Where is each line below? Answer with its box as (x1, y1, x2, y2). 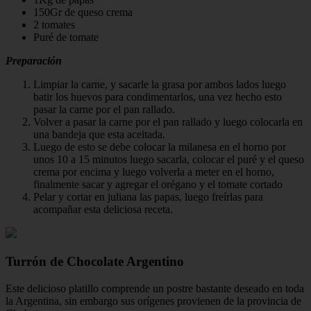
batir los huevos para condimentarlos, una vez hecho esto (33, 91, 282, 103)
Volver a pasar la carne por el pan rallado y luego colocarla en (33, 116, 303, 128)
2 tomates (33, 19, 75, 31)
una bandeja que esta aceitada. (33, 128, 165, 141)
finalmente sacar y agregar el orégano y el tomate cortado (33, 178, 283, 191)
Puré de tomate (33, 31, 99, 44)
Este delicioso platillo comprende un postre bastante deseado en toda (6, 282, 304, 294)
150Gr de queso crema (33, 6, 133, 19)
